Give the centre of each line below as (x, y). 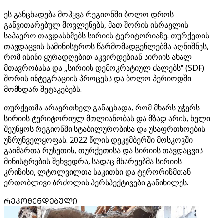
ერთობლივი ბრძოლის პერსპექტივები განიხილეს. (96, 182)
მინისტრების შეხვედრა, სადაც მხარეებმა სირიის (93, 161)
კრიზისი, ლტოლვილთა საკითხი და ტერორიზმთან (97, 172)
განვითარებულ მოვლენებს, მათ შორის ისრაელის (96, 25)
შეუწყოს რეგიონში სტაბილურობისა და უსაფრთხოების (105, 129)
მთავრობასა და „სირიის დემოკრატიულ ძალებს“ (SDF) (104, 68)
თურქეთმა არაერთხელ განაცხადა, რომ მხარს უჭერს (102, 108)
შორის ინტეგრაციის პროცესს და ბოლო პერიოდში (98, 78)
